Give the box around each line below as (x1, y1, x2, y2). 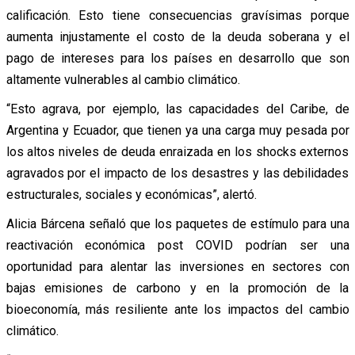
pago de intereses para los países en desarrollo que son (6, 50, 349, 66)
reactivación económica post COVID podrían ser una (6, 237, 349, 253)
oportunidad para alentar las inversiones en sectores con (6, 258, 349, 274)
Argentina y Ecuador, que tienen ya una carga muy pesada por (6, 122, 349, 138)
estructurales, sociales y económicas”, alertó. (6, 186, 257, 202)
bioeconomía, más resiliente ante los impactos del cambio (6, 301, 349, 317)
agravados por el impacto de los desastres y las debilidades (6, 165, 349, 181)
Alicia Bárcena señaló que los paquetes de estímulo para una (6, 216, 349, 231)
